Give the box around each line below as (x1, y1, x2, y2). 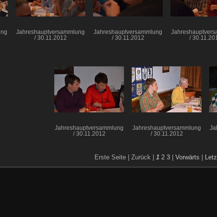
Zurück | (131, 153, 154, 161)
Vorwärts (175, 153, 200, 161)
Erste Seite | (94, 153, 129, 161)
